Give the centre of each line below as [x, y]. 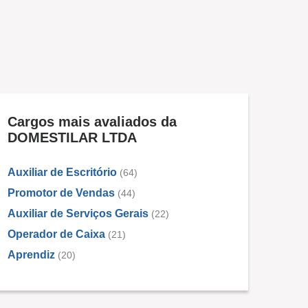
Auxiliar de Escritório [62, 172]
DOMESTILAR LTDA [72, 137]
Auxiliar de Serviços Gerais [78, 213]
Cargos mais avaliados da [92, 122]
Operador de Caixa [56, 234]
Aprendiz [33, 255]
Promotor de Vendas [61, 193]
